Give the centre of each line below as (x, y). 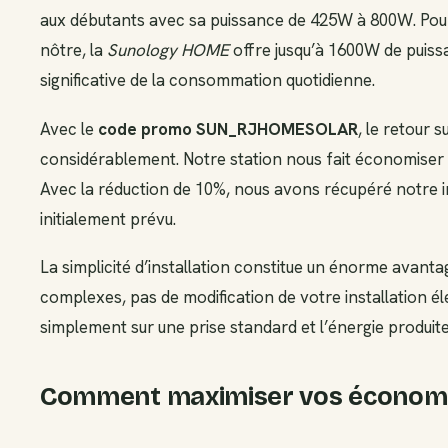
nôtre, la (73, 50)
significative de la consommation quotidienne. (207, 80)
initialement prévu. (108, 218)
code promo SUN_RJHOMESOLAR (228, 128)
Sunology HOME (168, 50)
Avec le (69, 128)
